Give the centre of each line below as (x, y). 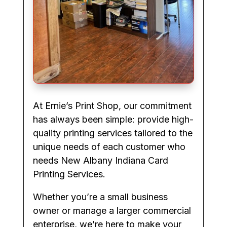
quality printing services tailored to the (112, 133)
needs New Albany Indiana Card (100, 161)
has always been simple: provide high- (113, 120)
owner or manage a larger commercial (112, 211)
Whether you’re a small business (100, 197)
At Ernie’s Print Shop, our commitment (112, 106)
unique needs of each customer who (109, 147)
